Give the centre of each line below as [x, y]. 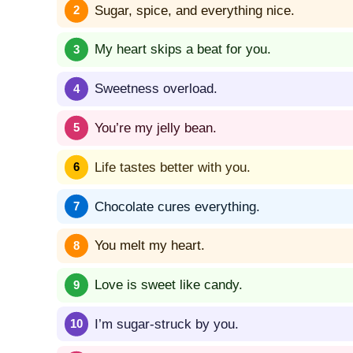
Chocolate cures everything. [177, 206]
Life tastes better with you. [173, 167]
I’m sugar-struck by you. [167, 324]
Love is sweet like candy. [169, 285]
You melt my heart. [150, 246]
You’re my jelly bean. [156, 128]
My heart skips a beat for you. [183, 50]
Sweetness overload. [156, 89]
